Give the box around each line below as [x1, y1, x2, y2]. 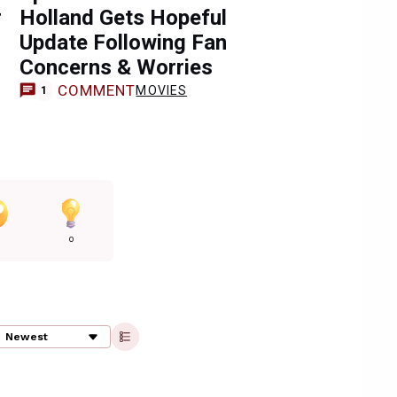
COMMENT [57, 81, 136, 99]
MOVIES [136, 82, 188, 97]
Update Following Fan [19, 30, 227, 55]
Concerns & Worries [19, 55, 213, 80]
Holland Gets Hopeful [19, 5, 227, 30]
